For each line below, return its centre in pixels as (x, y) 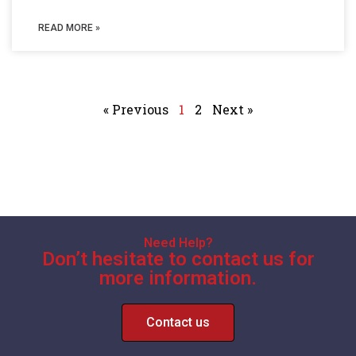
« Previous (136, 109)
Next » (232, 109)
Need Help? (178, 243)
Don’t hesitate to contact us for (178, 259)
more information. (178, 278)
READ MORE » (69, 28)
